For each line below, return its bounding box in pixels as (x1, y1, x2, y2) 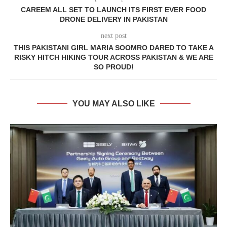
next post (100, 32, 127, 40)
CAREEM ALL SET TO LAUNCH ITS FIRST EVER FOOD (21, 6, 206, 14)
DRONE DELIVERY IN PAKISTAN (59, 15, 168, 24)
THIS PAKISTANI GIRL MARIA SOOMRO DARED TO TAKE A (13, 44, 214, 52)
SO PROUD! (93, 63, 134, 71)
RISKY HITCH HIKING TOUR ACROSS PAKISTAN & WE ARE (14, 53, 213, 62)
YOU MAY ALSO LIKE (72, 99, 155, 108)
